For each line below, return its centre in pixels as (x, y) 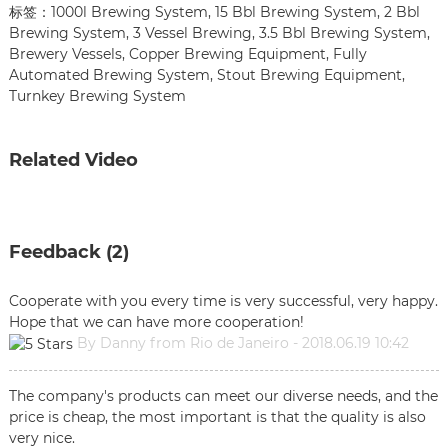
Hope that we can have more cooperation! (156, 321)
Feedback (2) (68, 251)
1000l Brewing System (129, 11)
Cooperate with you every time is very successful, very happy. (223, 300)
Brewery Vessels (65, 53)
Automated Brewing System (109, 74)
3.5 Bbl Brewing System (342, 32)
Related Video (73, 159)
